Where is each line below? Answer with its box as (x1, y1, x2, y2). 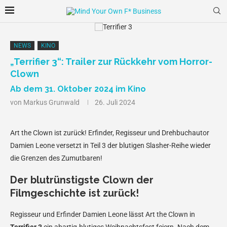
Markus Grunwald (23, 98, 80, 106)
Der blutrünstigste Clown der (10, 174, 154, 186)
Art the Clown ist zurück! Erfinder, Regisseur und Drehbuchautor (10, 129, 209, 137)
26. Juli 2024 (95, 98, 135, 106)
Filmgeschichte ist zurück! (10, 187, 139, 199)
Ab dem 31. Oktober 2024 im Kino (10, 84, 146, 94)
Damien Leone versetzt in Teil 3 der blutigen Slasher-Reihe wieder (10, 141, 211, 149)
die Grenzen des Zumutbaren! (10, 154, 102, 162)
